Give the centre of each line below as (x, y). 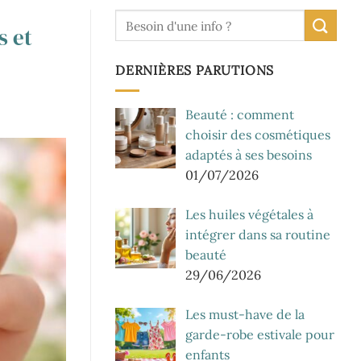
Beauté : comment (240, 114)
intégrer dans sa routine (258, 234)
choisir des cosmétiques (258, 134)
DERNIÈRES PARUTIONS (195, 70)
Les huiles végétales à (249, 214)
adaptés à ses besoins (249, 154)
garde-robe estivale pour (260, 334)
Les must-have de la (245, 314)
